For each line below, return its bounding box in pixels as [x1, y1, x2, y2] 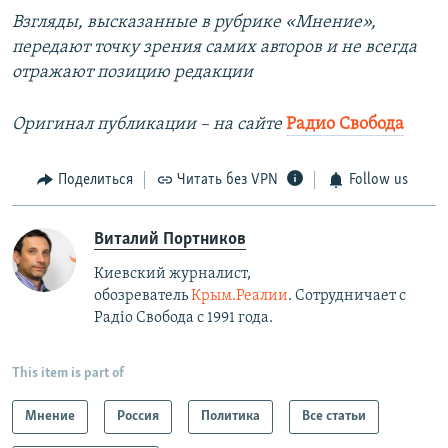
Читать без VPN [177, 172, 278, 189]
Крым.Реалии [191, 287, 288, 304]
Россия [117, 408, 159, 424]
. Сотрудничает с [288, 287, 406, 304]
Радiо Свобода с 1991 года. [94, 309, 276, 326]
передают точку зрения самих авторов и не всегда [12, 38, 417, 58]
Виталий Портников [94, 229, 246, 249]
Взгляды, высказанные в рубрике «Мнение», [12, 13, 376, 33]
